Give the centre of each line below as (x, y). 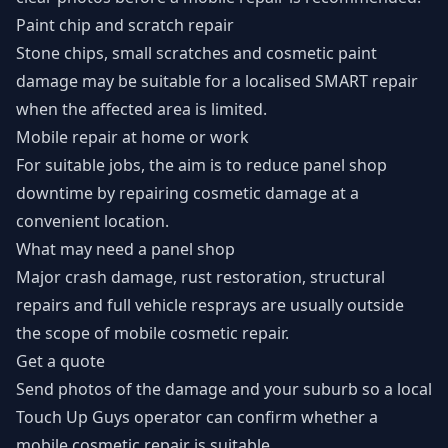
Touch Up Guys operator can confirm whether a (197, 417)
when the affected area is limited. (141, 109)
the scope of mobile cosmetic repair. (152, 333)
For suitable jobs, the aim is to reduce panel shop (201, 165)
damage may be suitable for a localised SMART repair (217, 81)
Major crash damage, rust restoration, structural (200, 277)
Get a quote (60, 361)
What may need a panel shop (125, 249)
